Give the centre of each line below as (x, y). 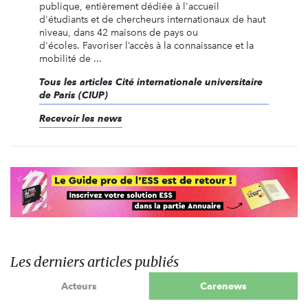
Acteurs (79, 286)
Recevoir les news (80, 118)
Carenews (223, 286)
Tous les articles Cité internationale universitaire (151, 81)
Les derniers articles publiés (95, 262)
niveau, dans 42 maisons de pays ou (118, 32)
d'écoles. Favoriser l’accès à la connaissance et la (146, 45)
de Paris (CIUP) (73, 95)
